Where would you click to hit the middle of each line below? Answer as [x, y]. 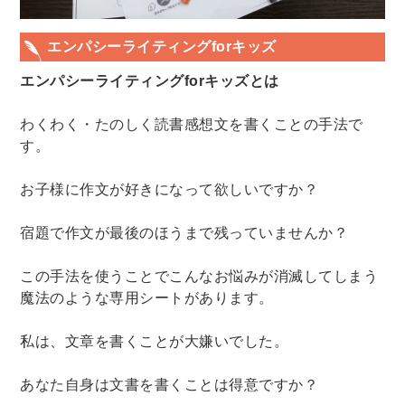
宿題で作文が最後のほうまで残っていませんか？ [184, 232]
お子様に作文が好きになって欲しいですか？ [170, 189]
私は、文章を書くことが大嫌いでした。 [155, 341]
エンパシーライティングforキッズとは [150, 80]
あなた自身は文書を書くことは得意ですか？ [170, 384]
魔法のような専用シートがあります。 [147, 297]
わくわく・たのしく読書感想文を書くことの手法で [192, 124]
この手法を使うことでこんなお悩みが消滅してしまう [199, 276]
